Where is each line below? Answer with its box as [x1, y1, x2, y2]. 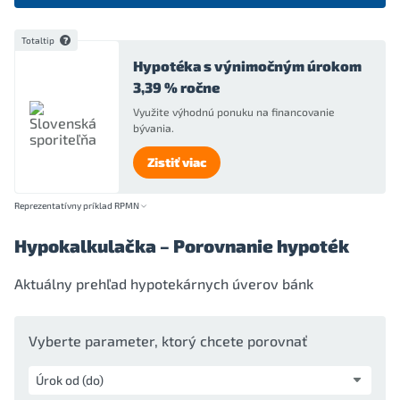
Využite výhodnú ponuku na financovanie [133, 105, 335, 118]
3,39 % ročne [133, 79, 220, 96]
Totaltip [21, 35, 56, 46]
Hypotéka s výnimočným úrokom [133, 57, 362, 74]
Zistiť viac [147, 154, 206, 170]
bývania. [133, 121, 174, 134]
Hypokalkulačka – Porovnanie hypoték [14, 235, 349, 256]
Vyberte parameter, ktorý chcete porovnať [29, 332, 307, 349]
